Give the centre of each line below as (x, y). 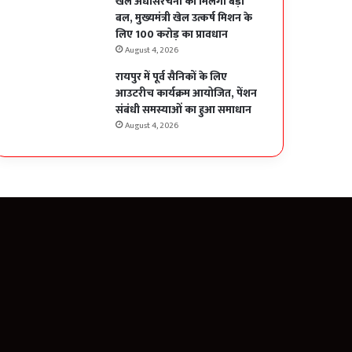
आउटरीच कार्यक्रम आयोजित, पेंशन (187, 93)
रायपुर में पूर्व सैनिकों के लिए (172, 77)
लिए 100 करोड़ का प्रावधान (172, 35)
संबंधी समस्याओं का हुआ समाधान (184, 110)
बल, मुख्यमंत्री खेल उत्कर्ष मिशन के (184, 18)
